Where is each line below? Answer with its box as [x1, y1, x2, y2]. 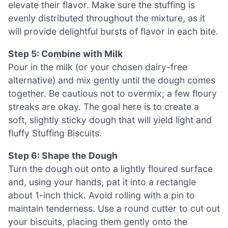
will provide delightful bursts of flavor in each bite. [8, 26, 218, 37]
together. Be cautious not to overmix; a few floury [8, 88, 217, 99]
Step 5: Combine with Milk [8, 48, 123, 59]
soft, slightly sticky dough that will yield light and [8, 114, 212, 125]
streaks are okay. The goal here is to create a [8, 101, 199, 112]
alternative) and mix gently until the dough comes [8, 74, 215, 85]
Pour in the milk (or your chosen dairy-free [8, 61, 187, 72]
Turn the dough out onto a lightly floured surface [8, 163, 213, 174]
